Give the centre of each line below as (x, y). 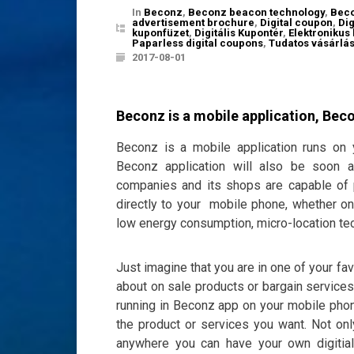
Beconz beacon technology (256, 12)
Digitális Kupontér (239, 33)
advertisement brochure (193, 23)
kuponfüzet (160, 33)
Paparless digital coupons (198, 43)
